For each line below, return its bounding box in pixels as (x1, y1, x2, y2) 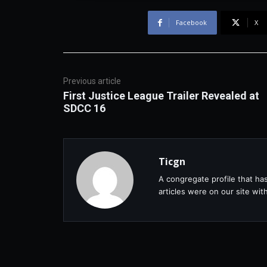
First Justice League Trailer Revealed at (63, 89, 259, 103)
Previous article (63, 76, 121, 86)
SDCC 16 (63, 102, 105, 115)
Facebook (175, 18, 207, 27)
